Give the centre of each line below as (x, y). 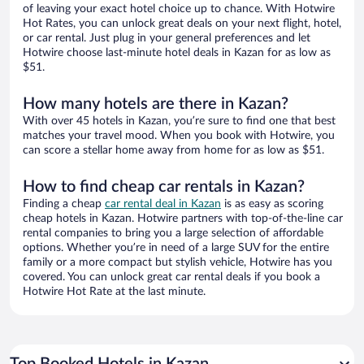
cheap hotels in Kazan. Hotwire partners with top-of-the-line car (183, 219)
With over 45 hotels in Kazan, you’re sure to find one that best (179, 121)
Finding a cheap (64, 204)
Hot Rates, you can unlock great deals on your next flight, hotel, (182, 24)
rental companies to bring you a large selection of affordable (173, 234)
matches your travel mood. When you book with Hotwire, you (179, 136)
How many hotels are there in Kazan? (156, 104)
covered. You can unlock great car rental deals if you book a (171, 277)
